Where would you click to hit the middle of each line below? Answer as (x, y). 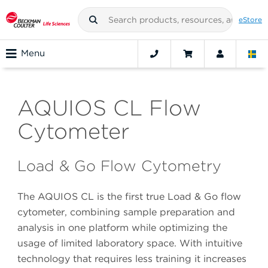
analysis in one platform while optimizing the (122, 228)
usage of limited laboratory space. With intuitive (130, 243)
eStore (250, 19)
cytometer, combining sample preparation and (126, 212)
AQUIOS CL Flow (109, 108)
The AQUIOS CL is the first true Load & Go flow (129, 197)
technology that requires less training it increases (132, 259)
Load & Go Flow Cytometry (119, 166)
